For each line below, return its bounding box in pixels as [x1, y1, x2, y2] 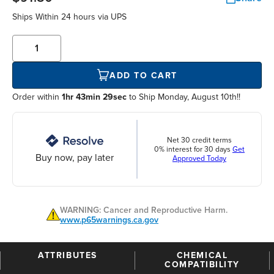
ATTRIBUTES [38, 250, 97, 261]
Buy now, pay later [35, 152, 114, 165]
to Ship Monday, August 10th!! [126, 92, 240, 103]
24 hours [61, 12, 95, 23]
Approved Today [172, 154, 226, 163]
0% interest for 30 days [154, 144, 232, 154]
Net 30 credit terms [167, 135, 232, 145]
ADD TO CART [109, 70, 177, 81]
